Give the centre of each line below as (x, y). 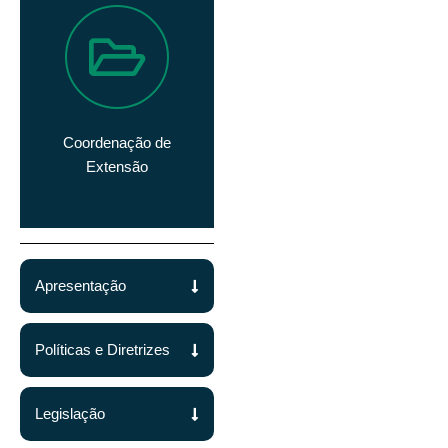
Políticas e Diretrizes (102, 350)
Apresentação (80, 286)
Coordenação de (117, 142)
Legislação (70, 414)
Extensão (117, 166)
